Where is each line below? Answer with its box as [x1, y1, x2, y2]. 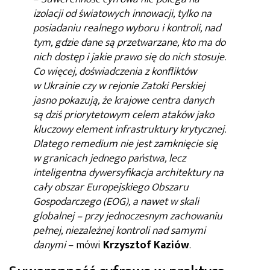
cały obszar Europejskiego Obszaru [33, 178, 189, 196]
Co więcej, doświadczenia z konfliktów [33, 62, 196, 81]
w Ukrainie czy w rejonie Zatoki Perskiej [33, 77, 205, 95]
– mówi [66, 236, 103, 254]
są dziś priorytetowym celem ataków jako [33, 105, 214, 124]
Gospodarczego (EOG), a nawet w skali [33, 192, 199, 211]
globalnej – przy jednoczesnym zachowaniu [33, 207, 222, 225]
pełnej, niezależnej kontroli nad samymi [33, 221, 206, 240]
